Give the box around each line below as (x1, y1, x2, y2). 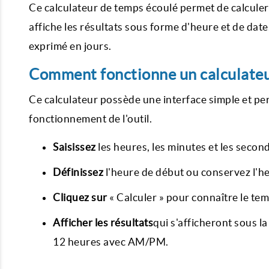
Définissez (53, 166, 103, 178)
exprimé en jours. (29, 40, 112, 52)
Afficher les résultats (53, 217, 153, 228)
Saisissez (53, 141, 96, 153)
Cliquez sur (53, 192, 107, 203)
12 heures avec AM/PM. (53, 236, 169, 247)
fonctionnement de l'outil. (29, 113, 152, 124)
